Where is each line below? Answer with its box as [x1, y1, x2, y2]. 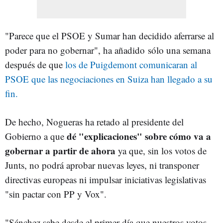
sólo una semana [145, 43, 211, 56]
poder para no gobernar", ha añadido [5, 43, 145, 56]
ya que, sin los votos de [115, 144, 207, 157]
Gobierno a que [5, 129, 64, 142]
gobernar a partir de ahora [5, 143, 115, 157]
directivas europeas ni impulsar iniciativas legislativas [5, 173, 206, 186]
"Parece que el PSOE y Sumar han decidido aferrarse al [5, 29, 214, 42]
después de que [5, 58, 63, 71]
